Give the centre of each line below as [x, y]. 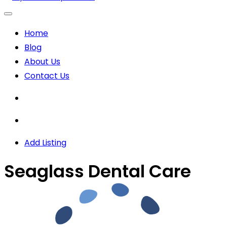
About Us [42, 61]
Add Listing [45, 142]
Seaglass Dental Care [98, 171]
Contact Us [47, 75]
